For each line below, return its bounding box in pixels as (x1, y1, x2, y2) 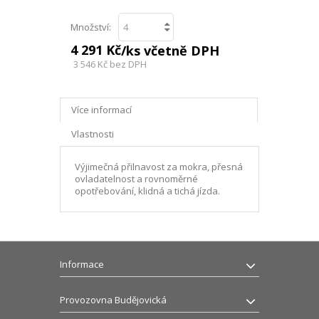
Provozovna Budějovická (60, 293, 167, 306)
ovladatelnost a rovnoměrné (75, 172, 198, 185)
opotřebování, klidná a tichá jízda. (75, 184, 220, 197)
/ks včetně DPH (121, 41, 219, 59)
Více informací (71, 103, 132, 116)
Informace (60, 257, 104, 271)
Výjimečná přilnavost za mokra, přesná (75, 159, 243, 173)
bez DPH (108, 57, 147, 70)
